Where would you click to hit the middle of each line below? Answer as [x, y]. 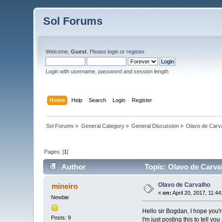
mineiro [64, 186]
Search [97, 100]
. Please [97, 52]
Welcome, [58, 52]
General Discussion [155, 126]
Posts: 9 [61, 217]
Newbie [60, 197]
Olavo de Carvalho [184, 185]
